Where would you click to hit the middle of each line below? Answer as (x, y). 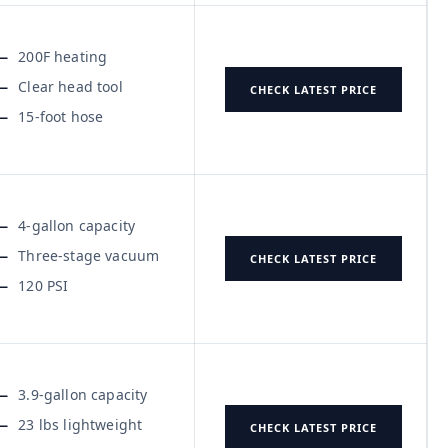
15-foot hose (61, 116)
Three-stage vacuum (89, 255)
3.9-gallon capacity (83, 394)
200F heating (63, 56)
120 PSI (43, 285)
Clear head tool (70, 86)
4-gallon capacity (77, 225)
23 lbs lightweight (80, 424)
